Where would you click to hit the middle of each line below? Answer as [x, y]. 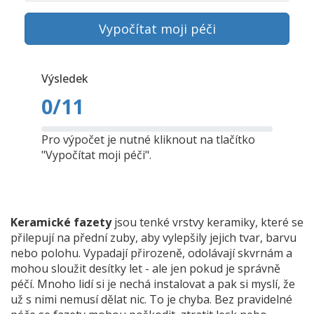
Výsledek [65, 79]
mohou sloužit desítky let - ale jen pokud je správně [145, 269]
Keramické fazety [61, 223]
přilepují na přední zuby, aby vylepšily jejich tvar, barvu [153, 238]
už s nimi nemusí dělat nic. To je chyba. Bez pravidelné [151, 300]
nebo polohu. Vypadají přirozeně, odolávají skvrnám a [151, 253]
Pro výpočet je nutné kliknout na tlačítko [148, 140]
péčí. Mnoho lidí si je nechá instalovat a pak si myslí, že [153, 284]
